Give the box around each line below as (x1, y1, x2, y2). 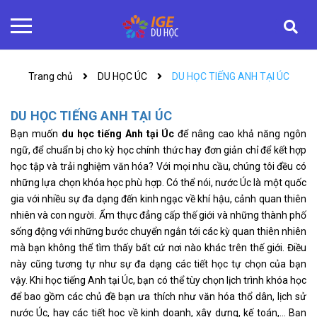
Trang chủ (28, 71, 73, 82)
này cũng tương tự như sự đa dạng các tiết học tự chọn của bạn (11, 258, 306, 270)
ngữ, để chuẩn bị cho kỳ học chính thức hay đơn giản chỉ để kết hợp (11, 144, 306, 156)
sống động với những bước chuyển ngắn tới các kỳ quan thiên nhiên (11, 226, 306, 237)
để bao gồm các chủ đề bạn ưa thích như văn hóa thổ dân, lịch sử (11, 291, 306, 302)
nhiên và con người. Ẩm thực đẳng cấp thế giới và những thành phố (11, 209, 306, 221)
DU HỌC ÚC (97, 71, 147, 82)
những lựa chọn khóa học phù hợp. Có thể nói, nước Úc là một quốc (11, 177, 306, 188)
